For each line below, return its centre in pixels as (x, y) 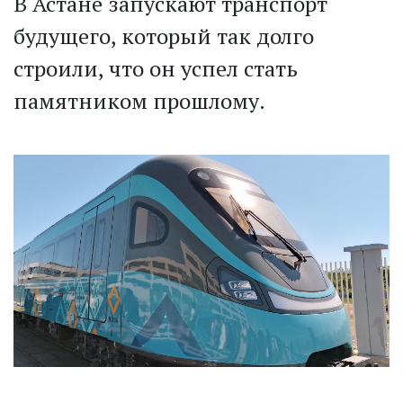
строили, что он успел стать (156, 69)
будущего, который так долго (164, 36)
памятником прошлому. (139, 101)
